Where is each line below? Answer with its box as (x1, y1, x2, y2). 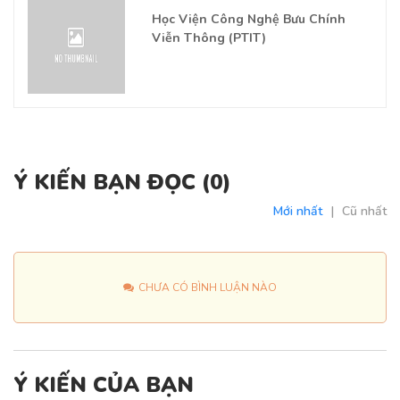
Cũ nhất (342, 202, 387, 220)
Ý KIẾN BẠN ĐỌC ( (13, 167, 210, 196)
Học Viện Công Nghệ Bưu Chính (151, 11, 346, 29)
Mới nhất (273, 202, 322, 220)
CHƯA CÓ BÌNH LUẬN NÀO (138, 279, 277, 295)
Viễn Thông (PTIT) (151, 29, 266, 47)
